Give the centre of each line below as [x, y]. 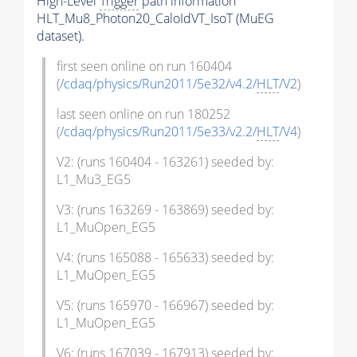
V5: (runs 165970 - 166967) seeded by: [165, 305]
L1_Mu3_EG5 [94, 179]
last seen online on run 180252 [143, 114]
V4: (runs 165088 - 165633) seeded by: [165, 257]
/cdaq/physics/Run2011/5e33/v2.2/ [158, 131]
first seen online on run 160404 [144, 66]
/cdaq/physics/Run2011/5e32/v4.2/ [158, 83]
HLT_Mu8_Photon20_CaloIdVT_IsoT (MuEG [155, 18]
